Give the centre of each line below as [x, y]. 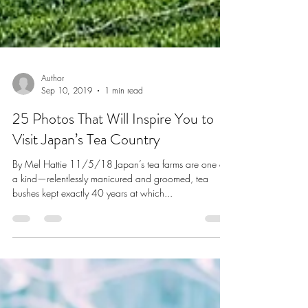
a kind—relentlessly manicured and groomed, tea [110, 213]
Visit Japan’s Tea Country [86, 174]
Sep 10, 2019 [67, 125]
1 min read [124, 125]
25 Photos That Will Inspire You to [113, 153]
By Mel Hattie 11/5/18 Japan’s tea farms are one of [120, 198]
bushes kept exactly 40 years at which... [92, 227]
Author [53, 112]
